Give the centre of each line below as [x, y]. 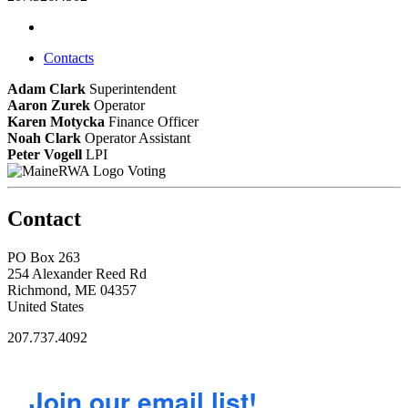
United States [46, 306]
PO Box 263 [44, 257]
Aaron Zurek [49, 105]
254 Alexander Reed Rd [77, 273]
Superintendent [133, 88]
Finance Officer [153, 121]
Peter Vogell [45, 154]
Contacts [69, 57]
